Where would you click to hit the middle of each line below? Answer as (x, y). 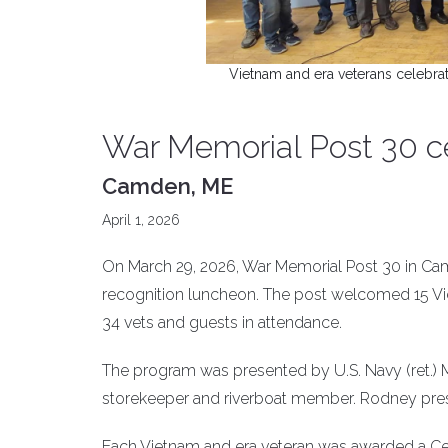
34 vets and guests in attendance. (222, 322)
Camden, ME (167, 186)
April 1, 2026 (141, 220)
